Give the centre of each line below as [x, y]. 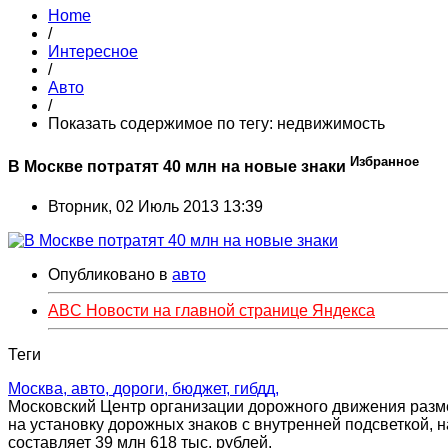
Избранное [384, 162]
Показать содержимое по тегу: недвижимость [216, 123]
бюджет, [203, 388]
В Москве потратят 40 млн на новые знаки [179, 167]
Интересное [93, 51]
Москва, [39, 388]
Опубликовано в [108, 274]
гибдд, [256, 388]
